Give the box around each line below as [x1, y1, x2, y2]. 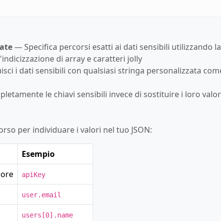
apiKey [22, 170, 45, 179]
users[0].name [22, 211, 73, 219]
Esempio [22, 148, 55, 159]
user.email [22, 190, 61, 199]
